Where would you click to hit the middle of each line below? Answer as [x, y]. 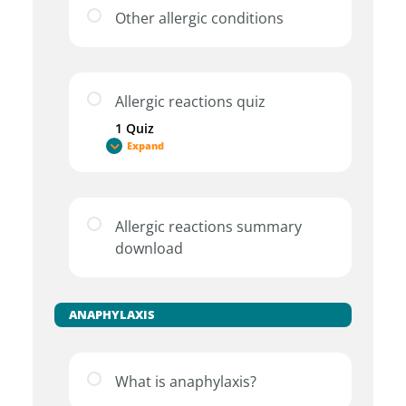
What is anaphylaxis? [186, 382]
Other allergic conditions [199, 19]
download [149, 249]
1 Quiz [135, 129]
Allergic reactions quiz [190, 102]
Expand [146, 145]
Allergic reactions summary [208, 227]
